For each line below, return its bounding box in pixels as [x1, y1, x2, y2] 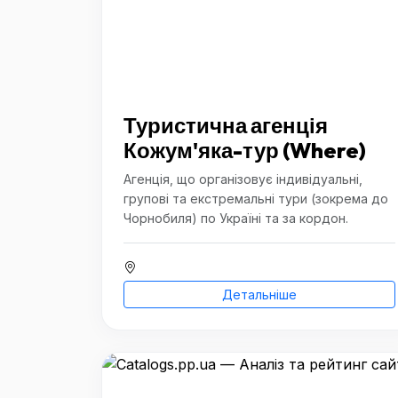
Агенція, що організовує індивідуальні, [123, 171, 362, 187]
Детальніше [222, 287, 297, 302]
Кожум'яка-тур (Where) [123, 137, 366, 163]
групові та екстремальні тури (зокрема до [123, 191, 388, 206]
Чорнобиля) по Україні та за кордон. [123, 211, 348, 226]
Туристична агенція [123, 112, 328, 139]
